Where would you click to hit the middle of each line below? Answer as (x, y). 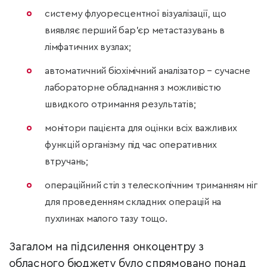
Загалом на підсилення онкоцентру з (106, 247)
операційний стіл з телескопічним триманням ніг (151, 186)
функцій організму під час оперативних (131, 145)
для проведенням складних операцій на (133, 202)
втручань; (66, 162)
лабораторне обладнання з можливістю (133, 88)
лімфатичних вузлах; (88, 47)
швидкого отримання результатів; (120, 105)
